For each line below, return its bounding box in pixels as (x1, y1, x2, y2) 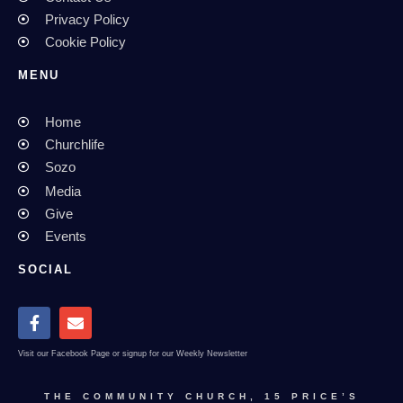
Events (45, 228, 86, 244)
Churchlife (45, 136, 104, 152)
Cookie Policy (45, 33, 126, 49)
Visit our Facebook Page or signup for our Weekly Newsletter (18, 348, 247, 358)
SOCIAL (18, 262, 73, 276)
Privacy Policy (45, 11, 130, 27)
